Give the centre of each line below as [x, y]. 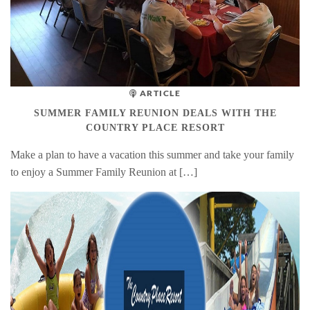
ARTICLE [159, 93]
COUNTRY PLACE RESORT [155, 127]
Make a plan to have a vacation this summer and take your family [152, 154]
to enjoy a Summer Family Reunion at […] [104, 172]
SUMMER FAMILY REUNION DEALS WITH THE [155, 112]
